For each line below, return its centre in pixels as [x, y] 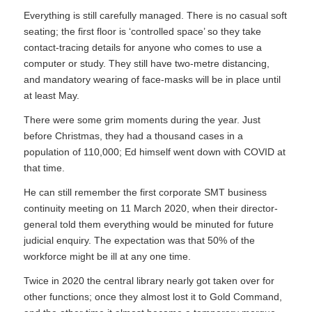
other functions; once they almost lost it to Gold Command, [153, 296]
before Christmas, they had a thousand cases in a [133, 135]
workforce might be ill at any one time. [107, 256]
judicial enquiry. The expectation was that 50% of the [139, 240]
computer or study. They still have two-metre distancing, [146, 63]
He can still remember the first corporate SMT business [145, 192]
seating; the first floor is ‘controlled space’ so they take [142, 31]
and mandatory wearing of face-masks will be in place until [152, 79]
